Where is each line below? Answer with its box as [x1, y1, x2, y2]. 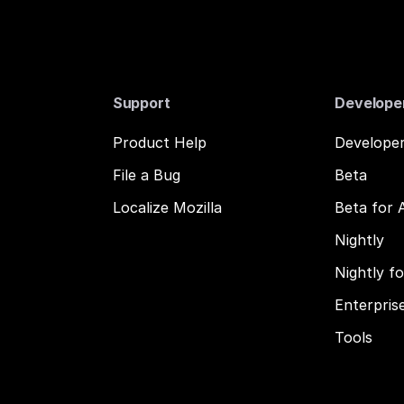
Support [112, 94, 170, 112]
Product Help [112, 133, 207, 151]
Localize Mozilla [112, 198, 222, 216]
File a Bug [112, 166, 180, 184]
